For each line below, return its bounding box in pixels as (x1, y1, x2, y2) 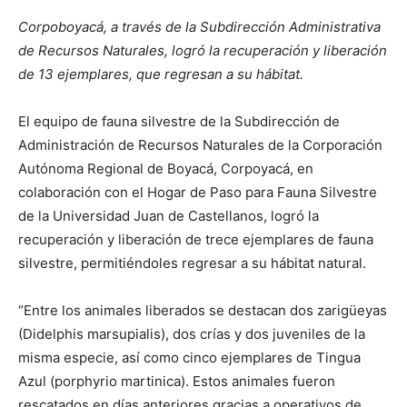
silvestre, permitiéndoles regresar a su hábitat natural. (18, 253, 366, 272)
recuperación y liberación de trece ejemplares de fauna (18, 230, 373, 248)
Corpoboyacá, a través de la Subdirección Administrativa (18, 17, 381, 35)
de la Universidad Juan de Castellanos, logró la (18, 206, 319, 224)
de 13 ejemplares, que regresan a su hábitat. (18, 65, 303, 83)
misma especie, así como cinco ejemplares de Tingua (18, 348, 361, 366)
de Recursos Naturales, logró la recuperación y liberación (18, 41, 387, 59)
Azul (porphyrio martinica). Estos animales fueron (18, 372, 335, 390)
